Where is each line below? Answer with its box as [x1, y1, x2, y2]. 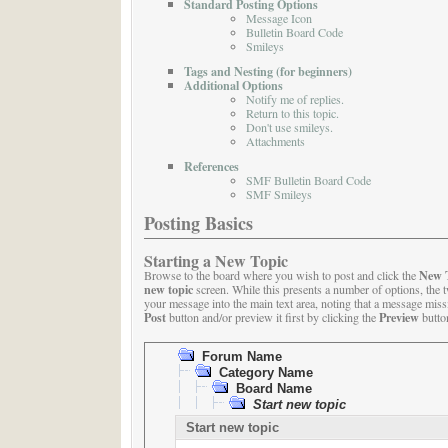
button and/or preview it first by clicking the [165, 308, 379, 325]
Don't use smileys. [245, 118, 333, 135]
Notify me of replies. [245, 90, 344, 107]
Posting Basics [143, 209, 253, 236]
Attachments [245, 132, 305, 149]
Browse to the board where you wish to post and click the [143, 266, 419, 283]
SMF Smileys [245, 185, 312, 202]
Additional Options [183, 75, 283, 94]
